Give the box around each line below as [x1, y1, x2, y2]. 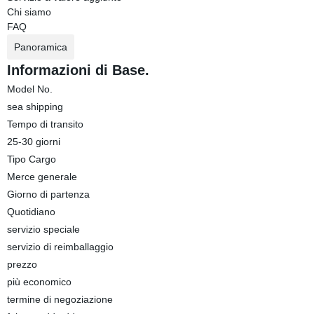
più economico [6, 276, 71, 287]
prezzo [6, 259, 37, 270]
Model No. [6, 83, 53, 95]
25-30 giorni [6, 136, 60, 147]
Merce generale [6, 171, 77, 182]
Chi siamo [6, 6, 51, 18]
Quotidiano [6, 206, 55, 217]
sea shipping [6, 101, 63, 112]
